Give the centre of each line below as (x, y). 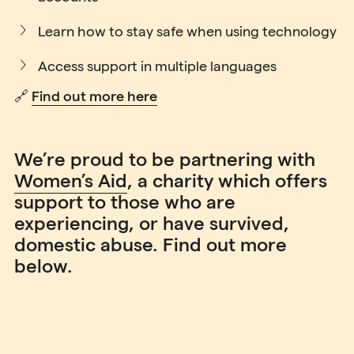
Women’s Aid (71, 181)
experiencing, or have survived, (152, 223)
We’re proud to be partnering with (165, 159)
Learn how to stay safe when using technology (187, 31)
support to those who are (125, 202)
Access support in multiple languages (157, 66)
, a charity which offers (227, 181)
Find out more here (94, 96)
